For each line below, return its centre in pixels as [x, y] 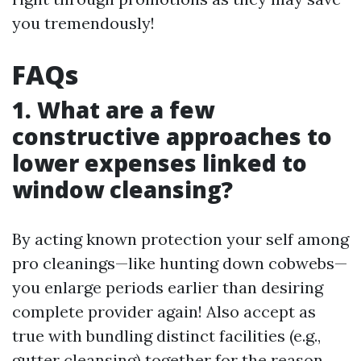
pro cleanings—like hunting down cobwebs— [180, 263]
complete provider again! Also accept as [164, 311]
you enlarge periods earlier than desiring [168, 287]
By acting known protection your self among [180, 239]
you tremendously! [83, 23]
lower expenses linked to [160, 163]
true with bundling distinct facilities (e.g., [166, 336]
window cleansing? [122, 189]
